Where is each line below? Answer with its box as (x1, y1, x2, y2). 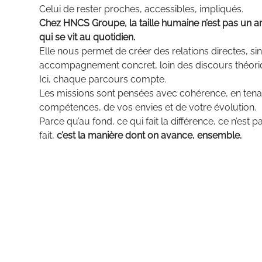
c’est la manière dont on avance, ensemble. (57, 129, 242, 141)
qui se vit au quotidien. (39, 31, 135, 43)
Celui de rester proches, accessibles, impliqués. (39, 3, 243, 15)
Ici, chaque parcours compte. (39, 73, 166, 85)
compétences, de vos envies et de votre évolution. (39, 101, 256, 113)
